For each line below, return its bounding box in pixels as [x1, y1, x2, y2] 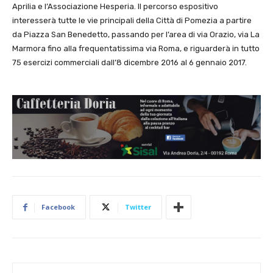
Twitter [125, 202, 151, 212]
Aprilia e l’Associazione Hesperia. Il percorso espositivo [12, 2, 218, 11]
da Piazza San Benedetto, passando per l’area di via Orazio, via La [12, 30, 260, 39]
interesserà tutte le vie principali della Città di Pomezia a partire [12, 16, 252, 25]
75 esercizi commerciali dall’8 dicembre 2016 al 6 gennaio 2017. [12, 58, 247, 67]
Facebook [41, 202, 75, 212]
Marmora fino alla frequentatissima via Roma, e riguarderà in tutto [12, 44, 260, 53]
